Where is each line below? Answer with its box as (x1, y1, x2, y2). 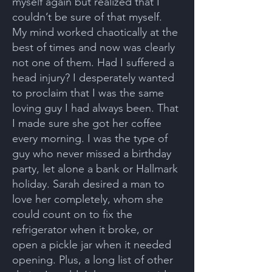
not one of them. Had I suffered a (12, 56, 174, 69)
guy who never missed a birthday (12, 147, 171, 160)
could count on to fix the (12, 208, 132, 221)
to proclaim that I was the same (12, 86, 164, 100)
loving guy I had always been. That (12, 101, 178, 115)
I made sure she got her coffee (12, 117, 161, 130)
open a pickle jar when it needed (12, 238, 171, 251)
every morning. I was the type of (12, 132, 168, 145)
